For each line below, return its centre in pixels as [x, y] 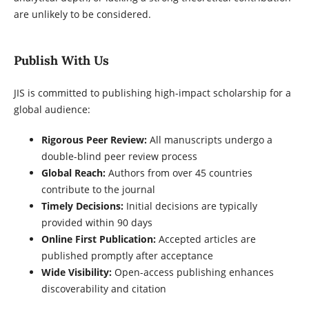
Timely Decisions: [82, 206]
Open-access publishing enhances [192, 272]
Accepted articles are [206, 239]
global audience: [52, 110]
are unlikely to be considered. [82, 14]
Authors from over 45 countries [179, 173]
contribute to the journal [98, 190]
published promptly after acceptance [127, 256]
